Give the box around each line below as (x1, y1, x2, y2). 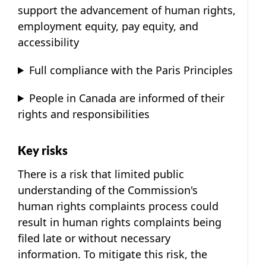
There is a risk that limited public (18, 166, 184, 181)
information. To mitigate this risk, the (18, 246, 207, 261)
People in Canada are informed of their (29, 90, 225, 105)
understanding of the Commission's (18, 182, 198, 197)
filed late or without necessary (18, 230, 170, 245)
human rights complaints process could (18, 198, 218, 213)
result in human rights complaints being (18, 214, 221, 229)
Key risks (18, 142, 68, 157)
